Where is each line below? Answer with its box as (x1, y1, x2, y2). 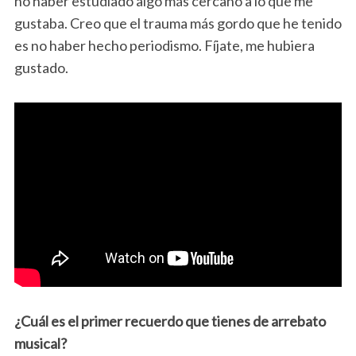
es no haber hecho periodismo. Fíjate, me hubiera (14, 36, 315, 54)
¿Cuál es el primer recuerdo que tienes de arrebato (14, 312, 326, 331)
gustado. (14, 58, 68, 76)
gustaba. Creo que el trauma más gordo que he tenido (14, 14, 342, 32)
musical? (14, 335, 67, 353)
